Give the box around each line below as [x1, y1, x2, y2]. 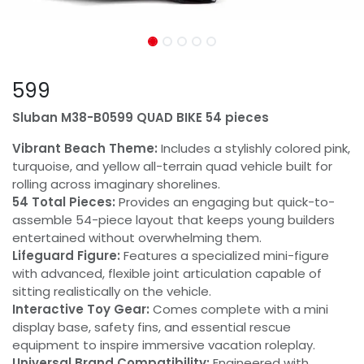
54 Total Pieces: [12, 193, 115, 210]
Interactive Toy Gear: [12, 301, 149, 318]
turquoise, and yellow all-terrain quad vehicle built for [12, 158, 332, 175]
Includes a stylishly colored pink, [158, 140, 350, 157]
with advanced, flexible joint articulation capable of [12, 265, 322, 282]
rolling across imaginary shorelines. [12, 175, 220, 193]
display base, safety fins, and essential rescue [12, 318, 291, 336]
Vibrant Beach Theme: [12, 140, 158, 157]
